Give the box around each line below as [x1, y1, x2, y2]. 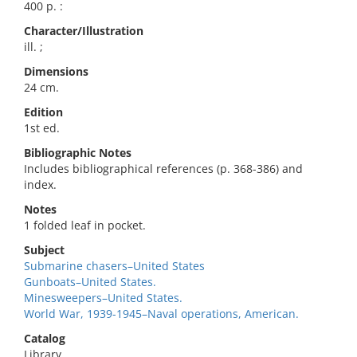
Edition [24, 104, 63, 120]
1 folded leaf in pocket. [24, 218, 146, 233]
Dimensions [24, 64, 88, 79]
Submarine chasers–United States [24, 258, 205, 273]
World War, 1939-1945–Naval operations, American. [24, 306, 299, 321]
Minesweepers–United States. [24, 290, 182, 305]
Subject [24, 242, 65, 257]
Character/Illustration [24, 23, 143, 38]
